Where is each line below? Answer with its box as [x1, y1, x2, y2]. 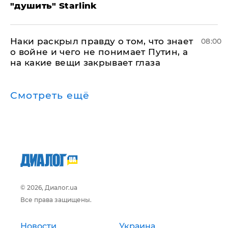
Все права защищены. [20, 196, 92, 204]
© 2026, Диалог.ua [20, 184, 77, 191]
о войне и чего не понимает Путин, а [10, 47, 188, 57]
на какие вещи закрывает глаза [10, 58, 160, 68]
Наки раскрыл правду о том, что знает [10, 36, 193, 46]
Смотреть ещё [10, 90, 90, 101]
